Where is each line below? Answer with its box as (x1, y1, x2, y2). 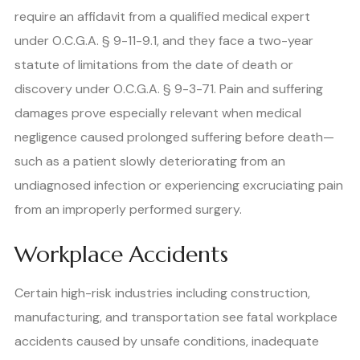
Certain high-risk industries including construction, (14, 284, 310, 301)
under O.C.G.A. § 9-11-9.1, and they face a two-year (14, 31, 313, 49)
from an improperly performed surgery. (14, 200, 242, 218)
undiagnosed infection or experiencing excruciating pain (14, 176, 343, 194)
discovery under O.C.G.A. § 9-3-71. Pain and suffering (14, 80, 323, 97)
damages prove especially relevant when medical (14, 104, 301, 121)
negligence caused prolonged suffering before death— (14, 128, 334, 145)
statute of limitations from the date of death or (14, 55, 293, 73)
